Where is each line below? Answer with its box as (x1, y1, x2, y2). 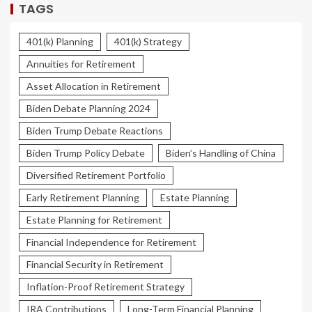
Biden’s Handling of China (166, 147, 276, 159)
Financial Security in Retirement (26, 258, 164, 271)
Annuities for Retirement (26, 58, 136, 70)
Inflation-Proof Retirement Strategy (26, 281, 185, 293)
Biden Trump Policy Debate (26, 147, 145, 159)
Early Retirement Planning (26, 192, 139, 204)
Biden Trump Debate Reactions (26, 125, 163, 137)
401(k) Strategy (114, 36, 182, 48)
